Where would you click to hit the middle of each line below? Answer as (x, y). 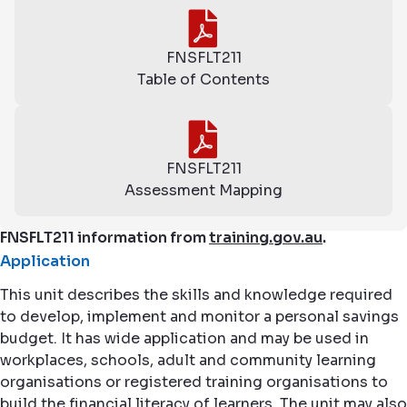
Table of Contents (203, 79)
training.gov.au (266, 238)
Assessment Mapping (203, 190)
